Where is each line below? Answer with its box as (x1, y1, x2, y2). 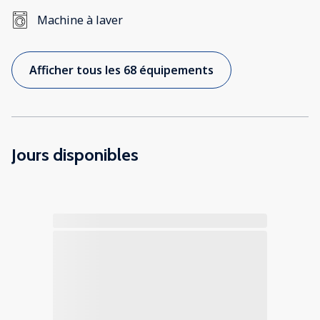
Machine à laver (37, 12, 123, 29)
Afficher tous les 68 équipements (29, 62, 214, 79)
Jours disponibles (11, 144, 139, 166)
